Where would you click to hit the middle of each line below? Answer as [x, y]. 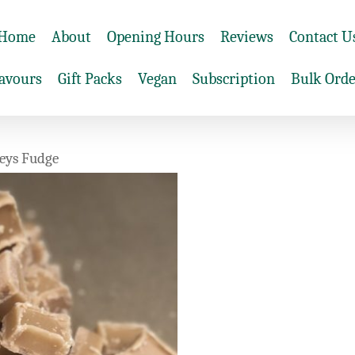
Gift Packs [90, 79]
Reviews [246, 37]
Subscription [234, 79]
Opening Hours [155, 37]
